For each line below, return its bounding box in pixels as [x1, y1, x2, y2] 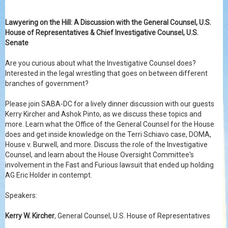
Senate [5, 39, 28, 47]
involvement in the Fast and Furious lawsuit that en [5, 161, 167, 169]
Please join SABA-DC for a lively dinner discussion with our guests [5, 100, 214, 108]
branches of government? [5, 79, 89, 88]
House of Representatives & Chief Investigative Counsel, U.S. [5, 28, 198, 37]
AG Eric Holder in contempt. [5, 171, 92, 179]
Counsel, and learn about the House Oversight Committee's [5, 151, 194, 159]
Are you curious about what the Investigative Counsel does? [5, 59, 196, 67]
